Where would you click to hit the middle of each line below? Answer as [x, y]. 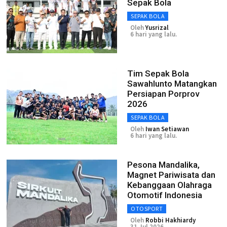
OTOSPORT [147, 209]
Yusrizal [157, 28]
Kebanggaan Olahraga [169, 185]
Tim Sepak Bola [158, 73]
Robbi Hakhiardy [171, 220]
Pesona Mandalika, [163, 165]
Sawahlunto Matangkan [172, 84]
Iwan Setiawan [167, 129]
